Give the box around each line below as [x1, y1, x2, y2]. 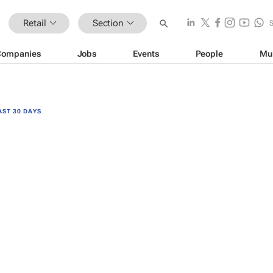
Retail [23, 17, 46, 29]
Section [92, 17, 124, 29]
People [195, 48, 223, 58]
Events [133, 48, 159, 58]
